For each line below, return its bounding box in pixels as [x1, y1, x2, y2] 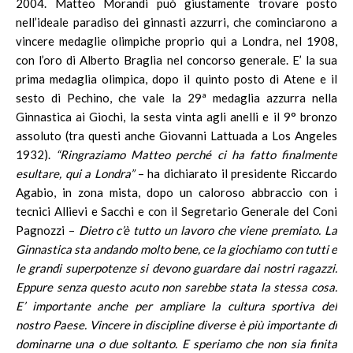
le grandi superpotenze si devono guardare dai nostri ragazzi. [16, 261, 337, 275]
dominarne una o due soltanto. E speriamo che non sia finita [16, 336, 337, 351]
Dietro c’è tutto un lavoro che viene [74, 223, 268, 237]
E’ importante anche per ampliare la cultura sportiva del [16, 299, 337, 313]
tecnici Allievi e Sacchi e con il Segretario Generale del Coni [16, 204, 337, 218]
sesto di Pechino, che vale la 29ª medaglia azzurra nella [16, 91, 337, 105]
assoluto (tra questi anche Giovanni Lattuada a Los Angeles [16, 128, 337, 143]
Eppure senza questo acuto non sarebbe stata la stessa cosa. [16, 280, 337, 294]
